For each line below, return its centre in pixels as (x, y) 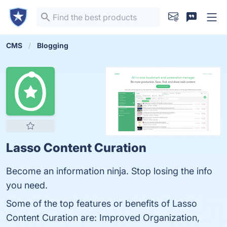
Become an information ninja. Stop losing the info (109, 171)
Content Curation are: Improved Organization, (103, 218)
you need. (27, 185)
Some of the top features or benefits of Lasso (102, 203)
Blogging (53, 45)
